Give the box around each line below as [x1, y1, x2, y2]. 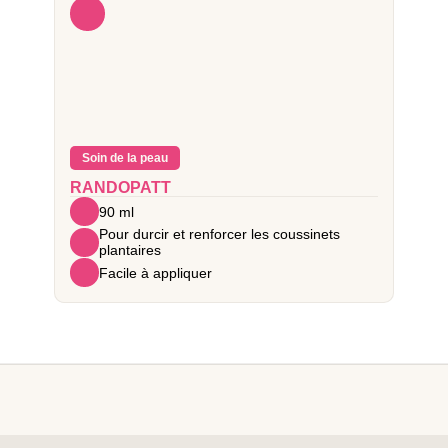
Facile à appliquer [99, 264, 212, 281]
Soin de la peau [82, 151, 168, 165]
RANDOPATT [70, 179, 171, 196]
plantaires [99, 242, 161, 258]
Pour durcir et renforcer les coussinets [99, 226, 340, 242]
